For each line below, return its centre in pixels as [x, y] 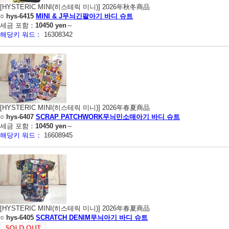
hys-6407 [20, 117]
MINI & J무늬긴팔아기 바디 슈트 [84, 16]
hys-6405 [20, 217]
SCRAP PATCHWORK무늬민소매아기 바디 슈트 [108, 117]
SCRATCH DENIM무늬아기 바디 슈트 [92, 217]
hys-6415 [20, 16]
